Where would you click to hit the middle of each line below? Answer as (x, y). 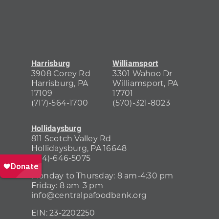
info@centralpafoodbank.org (89, 195)
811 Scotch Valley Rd (71, 138)
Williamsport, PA (145, 83)
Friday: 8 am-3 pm (67, 185)
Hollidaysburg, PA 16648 (79, 148)
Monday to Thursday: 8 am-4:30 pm (102, 175)
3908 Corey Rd (61, 73)
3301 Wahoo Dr (142, 73)
